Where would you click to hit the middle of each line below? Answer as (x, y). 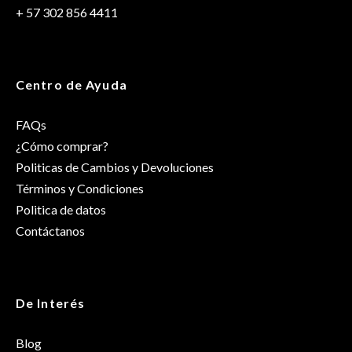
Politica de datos (61, 209)
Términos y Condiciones (80, 188)
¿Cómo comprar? (62, 145)
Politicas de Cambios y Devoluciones (115, 167)
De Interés (51, 302)
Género (70, 13)
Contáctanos (50, 230)
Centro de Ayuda (71, 84)
